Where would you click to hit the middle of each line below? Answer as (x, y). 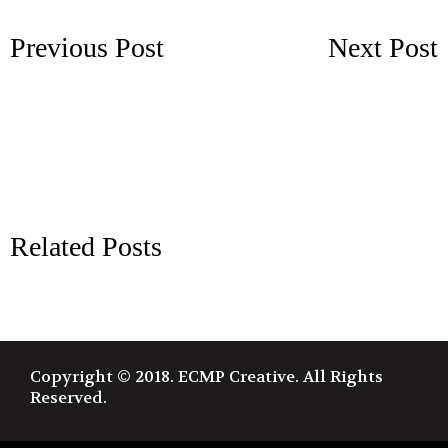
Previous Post (87, 48)
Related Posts (86, 247)
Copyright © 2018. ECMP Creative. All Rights (206, 377)
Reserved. (68, 398)
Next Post (383, 48)
